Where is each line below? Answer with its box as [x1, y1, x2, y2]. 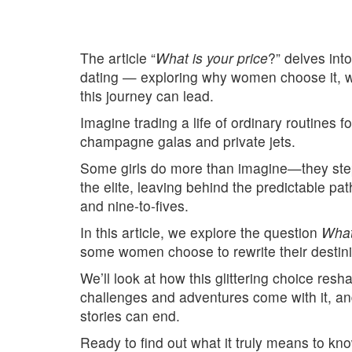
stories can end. [80, 306, 180, 325]
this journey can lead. [80, 86, 214, 105]
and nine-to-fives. [80, 196, 189, 215]
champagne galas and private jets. [80, 131, 295, 151]
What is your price [156, 48, 268, 68]
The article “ [80, 48, 156, 68]
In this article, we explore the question [80, 222, 321, 242]
